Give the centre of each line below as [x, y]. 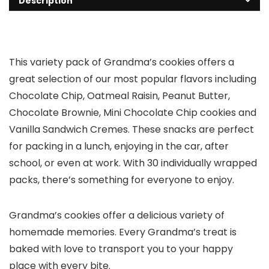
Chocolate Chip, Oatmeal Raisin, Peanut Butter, [119, 96]
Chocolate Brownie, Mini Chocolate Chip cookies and [133, 113]
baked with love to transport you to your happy [121, 249]
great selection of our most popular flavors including [133, 79]
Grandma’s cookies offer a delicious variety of [117, 216]
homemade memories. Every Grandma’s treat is [123, 232]
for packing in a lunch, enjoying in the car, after [119, 147]
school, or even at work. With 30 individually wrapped [133, 163]
